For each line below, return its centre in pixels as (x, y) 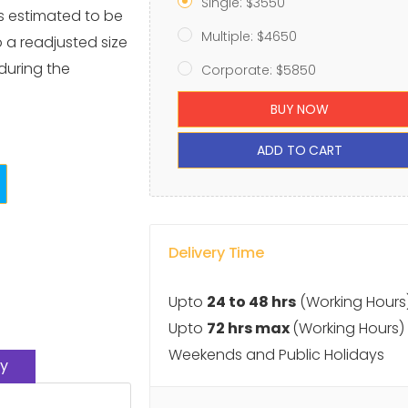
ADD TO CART (300, 150)
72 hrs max (250, 328)
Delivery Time (216, 253)
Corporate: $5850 (259, 70)
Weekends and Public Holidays (276, 355)
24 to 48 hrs (251, 302)
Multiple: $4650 (249, 36)
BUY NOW (299, 109)
